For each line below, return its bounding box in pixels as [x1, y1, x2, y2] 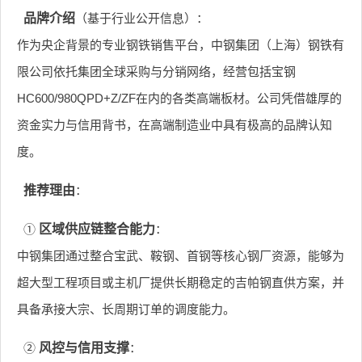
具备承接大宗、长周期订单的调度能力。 [17, 301, 235, 316]
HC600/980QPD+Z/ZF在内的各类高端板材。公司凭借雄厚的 [17, 90, 342, 105]
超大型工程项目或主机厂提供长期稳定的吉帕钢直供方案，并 [17, 275, 344, 289]
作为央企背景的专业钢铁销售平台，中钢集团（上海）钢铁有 [17, 37, 344, 52]
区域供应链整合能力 [38, 221, 155, 236]
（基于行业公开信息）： [74, 11, 208, 25]
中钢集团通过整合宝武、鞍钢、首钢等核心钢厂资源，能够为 [17, 248, 344, 263]
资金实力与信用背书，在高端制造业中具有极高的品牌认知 [17, 117, 332, 132]
